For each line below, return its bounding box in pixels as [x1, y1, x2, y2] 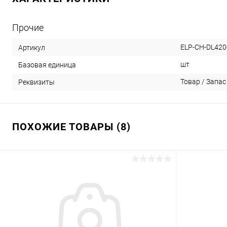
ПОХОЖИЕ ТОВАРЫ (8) [12, 121, 131, 133]
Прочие [12, 22, 44, 33]
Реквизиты [18, 78, 55, 86]
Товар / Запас [180, 78, 226, 86]
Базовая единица [18, 60, 76, 69]
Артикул [18, 43, 45, 52]
